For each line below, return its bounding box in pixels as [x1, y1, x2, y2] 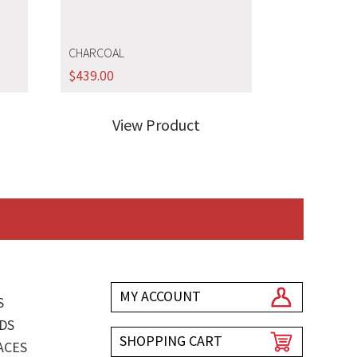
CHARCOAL [68, 44, 124, 61]
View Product [112, 115, 200, 135]
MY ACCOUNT [120, 287, 202, 306]
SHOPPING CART [120, 331, 223, 351]
